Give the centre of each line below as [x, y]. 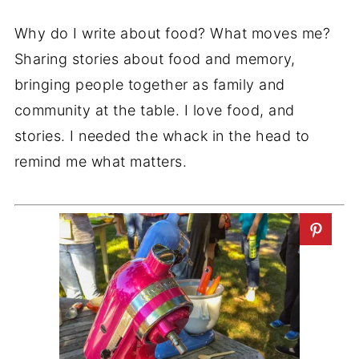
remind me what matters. [101, 162]
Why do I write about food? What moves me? [172, 34]
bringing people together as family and [149, 85]
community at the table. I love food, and [154, 111]
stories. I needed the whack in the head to [162, 136]
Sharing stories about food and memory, [155, 59]
